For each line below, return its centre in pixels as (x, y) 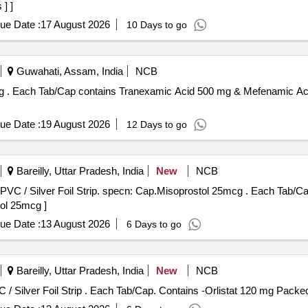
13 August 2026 (75, 224)
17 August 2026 (75, 24)
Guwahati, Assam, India (68, 71)
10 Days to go (156, 25)
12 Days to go (156, 124)
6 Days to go (154, 224)
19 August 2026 (75, 124)
